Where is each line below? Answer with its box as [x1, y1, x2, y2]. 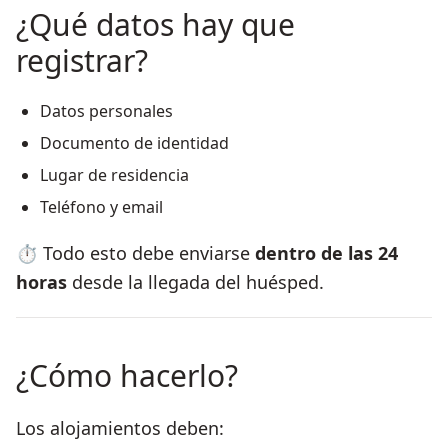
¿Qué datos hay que [16, 4, 295, 46]
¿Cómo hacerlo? [16, 355, 238, 397]
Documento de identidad [40, 132, 229, 155]
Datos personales [40, 100, 173, 123]
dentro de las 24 [255, 241, 398, 266]
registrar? [16, 40, 148, 82]
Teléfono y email [40, 196, 163, 219]
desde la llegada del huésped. [67, 270, 324, 295]
